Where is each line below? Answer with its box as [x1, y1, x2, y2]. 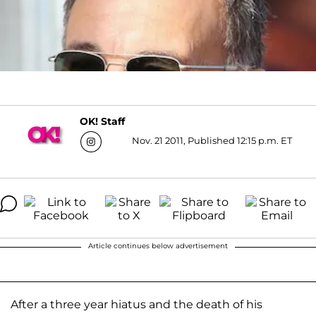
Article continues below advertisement [88, 241, 228, 250]
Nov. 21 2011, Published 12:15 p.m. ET [132, 134, 292, 146]
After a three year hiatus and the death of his [11, 297, 262, 311]
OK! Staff [80, 115, 125, 128]
